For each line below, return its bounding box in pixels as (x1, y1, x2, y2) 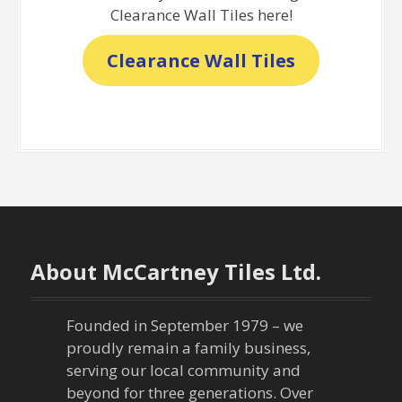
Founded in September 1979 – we (66, 315, 304, 336)
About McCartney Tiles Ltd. (31, 257, 322, 287)
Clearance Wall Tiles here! (109, 4, 293, 25)
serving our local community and (66, 360, 301, 381)
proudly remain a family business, (66, 337, 311, 359)
